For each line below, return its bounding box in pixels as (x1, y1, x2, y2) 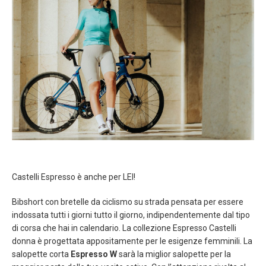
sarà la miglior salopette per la (119, 249, 231, 259)
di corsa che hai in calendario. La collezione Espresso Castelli (12, 223, 236, 233)
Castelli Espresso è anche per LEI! (12, 172, 135, 182)
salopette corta (12, 249, 71, 259)
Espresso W (71, 249, 119, 259)
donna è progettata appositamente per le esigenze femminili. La (12, 236, 252, 246)
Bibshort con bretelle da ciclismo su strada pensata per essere (12, 197, 243, 207)
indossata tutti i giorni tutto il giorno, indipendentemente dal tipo (12, 210, 250, 220)
